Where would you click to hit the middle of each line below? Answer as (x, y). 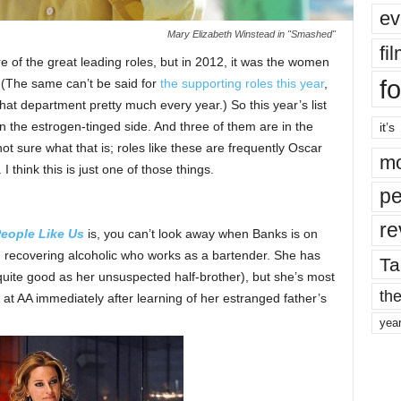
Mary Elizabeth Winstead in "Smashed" (251, 34)
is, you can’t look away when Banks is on (200, 234)
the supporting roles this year (242, 84)
